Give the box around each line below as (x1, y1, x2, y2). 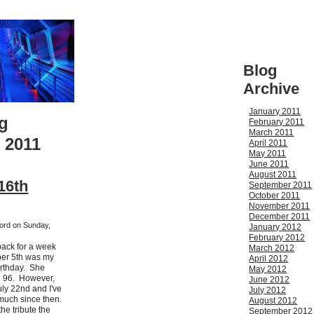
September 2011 (249, 180, 313, 191)
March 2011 (249, 128, 294, 138)
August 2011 (249, 170, 297, 180)
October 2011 (249, 191, 301, 201)
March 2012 (249, 243, 295, 254)
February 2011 (249, 117, 305, 128)
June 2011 (249, 159, 289, 170)
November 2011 (249, 201, 310, 212)
